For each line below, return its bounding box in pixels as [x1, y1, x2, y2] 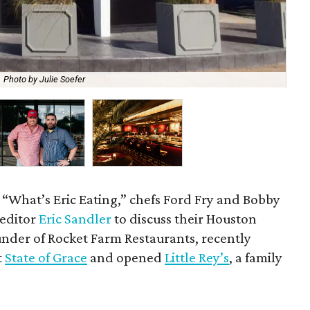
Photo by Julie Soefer [3, 74, 86, 85]
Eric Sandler [39, 210, 112, 227]
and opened [87, 249, 165, 266]
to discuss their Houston [111, 210, 257, 227]
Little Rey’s [165, 249, 230, 266]
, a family [229, 249, 283, 266]
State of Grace [5, 249, 88, 266]
